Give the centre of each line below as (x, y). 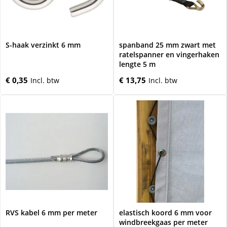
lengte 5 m (137, 64)
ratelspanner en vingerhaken (169, 54)
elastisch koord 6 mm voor (165, 213)
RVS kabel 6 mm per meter (51, 213)
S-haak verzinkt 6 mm (43, 45)
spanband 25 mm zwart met (167, 45)
